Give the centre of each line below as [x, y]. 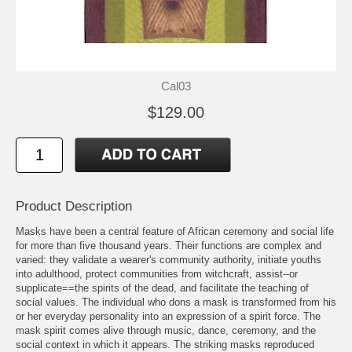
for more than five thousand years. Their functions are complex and [169, 246]
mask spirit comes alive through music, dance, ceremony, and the [166, 331]
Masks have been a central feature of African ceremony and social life [175, 232]
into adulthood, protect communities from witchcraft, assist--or [157, 274]
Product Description [74, 207]
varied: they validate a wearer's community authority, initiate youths [169, 260]
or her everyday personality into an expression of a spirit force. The [168, 317]
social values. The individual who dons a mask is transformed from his [176, 302]
